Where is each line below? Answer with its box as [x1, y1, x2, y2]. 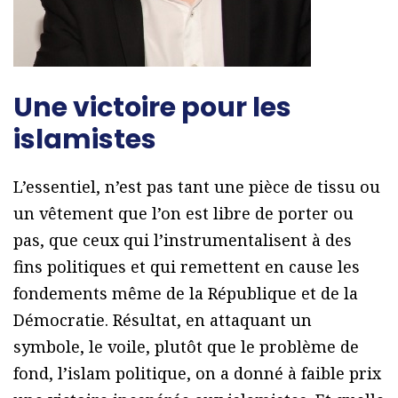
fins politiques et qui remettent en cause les [13, 256, 360, 278]
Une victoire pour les [13, 89, 291, 127]
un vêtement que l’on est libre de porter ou [13, 203, 354, 225]
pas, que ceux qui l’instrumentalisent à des [13, 229, 352, 251]
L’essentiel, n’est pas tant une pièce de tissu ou [13, 176, 380, 198]
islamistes [13, 121, 156, 159]
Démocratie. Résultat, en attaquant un [13, 309, 312, 331]
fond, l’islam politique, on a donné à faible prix [13, 362, 381, 385]
